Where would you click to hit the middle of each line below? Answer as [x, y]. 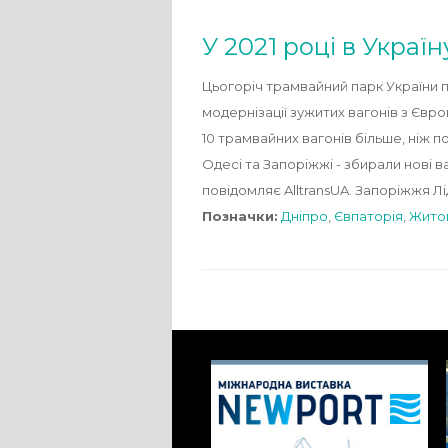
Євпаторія [368, 216]
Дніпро [304, 216]
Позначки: [240, 216]
